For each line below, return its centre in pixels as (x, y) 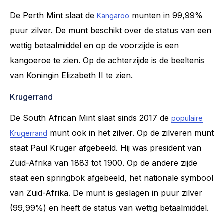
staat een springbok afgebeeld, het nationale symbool (112, 178)
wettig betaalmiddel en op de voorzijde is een (94, 45)
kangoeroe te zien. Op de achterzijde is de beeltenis (107, 60)
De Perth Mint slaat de (53, 15)
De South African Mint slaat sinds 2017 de (91, 118)
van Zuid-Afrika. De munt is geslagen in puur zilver (106, 193)
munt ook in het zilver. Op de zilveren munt (131, 133)
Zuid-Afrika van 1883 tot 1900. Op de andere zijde (104, 163)
